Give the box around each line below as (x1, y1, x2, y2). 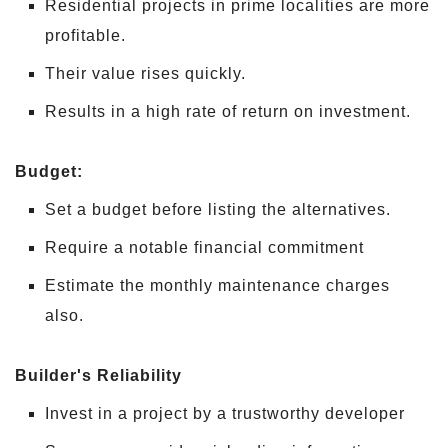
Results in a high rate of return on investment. (45, 103, 411, 121)
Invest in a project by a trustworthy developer (45, 405, 405, 423)
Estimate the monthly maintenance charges (45, 277, 390, 295)
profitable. (45, 27, 126, 45)
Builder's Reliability (15, 367, 182, 385)
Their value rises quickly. (45, 65, 246, 83)
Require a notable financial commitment (45, 239, 364, 257)
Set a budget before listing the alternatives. (45, 201, 391, 219)
